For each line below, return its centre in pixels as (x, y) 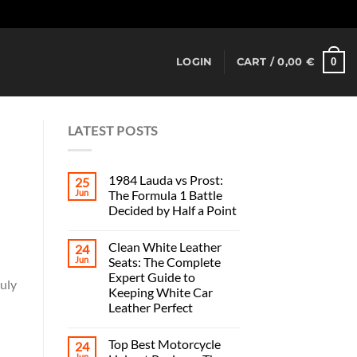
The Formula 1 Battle (165, 194)
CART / (257, 62)
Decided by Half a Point (172, 210)
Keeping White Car (160, 292)
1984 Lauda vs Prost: (165, 179)
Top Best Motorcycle (164, 343)
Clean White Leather (165, 246)
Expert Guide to (151, 277)
